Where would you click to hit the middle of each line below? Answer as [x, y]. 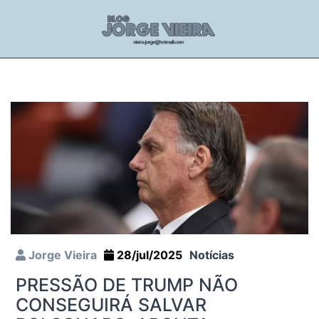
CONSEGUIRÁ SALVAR [111, 304]
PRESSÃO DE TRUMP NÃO [127, 284]
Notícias [212, 255]
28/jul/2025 [148, 255]
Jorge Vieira [61, 255]
